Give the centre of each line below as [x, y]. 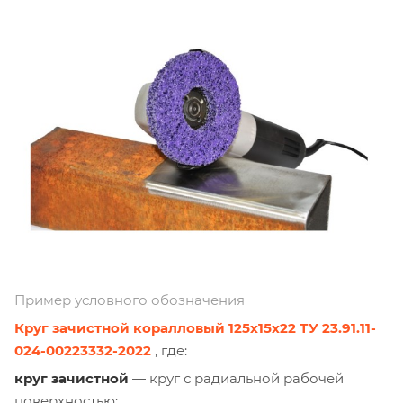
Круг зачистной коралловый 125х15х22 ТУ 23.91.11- [195, 328]
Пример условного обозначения [130, 300]
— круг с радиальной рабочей [236, 379]
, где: [169, 351]
